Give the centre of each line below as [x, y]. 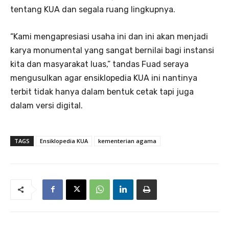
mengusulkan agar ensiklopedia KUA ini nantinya [104, 78]
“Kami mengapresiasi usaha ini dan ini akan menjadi [109, 36]
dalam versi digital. [47, 105]
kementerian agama [127, 141]
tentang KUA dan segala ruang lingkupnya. [93, 9]
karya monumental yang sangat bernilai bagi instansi [112, 50]
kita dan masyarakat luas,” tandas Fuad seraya [99, 64]
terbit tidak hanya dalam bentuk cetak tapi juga [102, 91]
